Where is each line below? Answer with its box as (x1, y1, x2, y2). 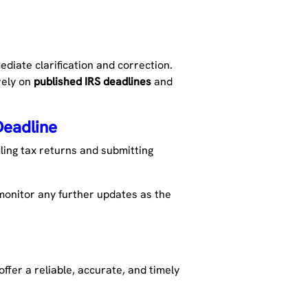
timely (149, 263, 180, 278)
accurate (78, 263, 123, 278)
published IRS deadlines (34, 74, 152, 89)
